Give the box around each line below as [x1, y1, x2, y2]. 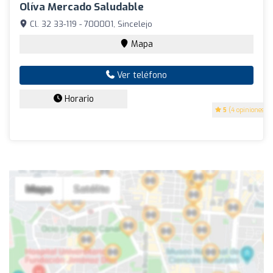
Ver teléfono [115, 69, 167, 81]
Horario [62, 93, 94, 105]
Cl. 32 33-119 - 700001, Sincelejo [27, 18, 152, 29]
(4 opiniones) [227, 105, 266, 114]
